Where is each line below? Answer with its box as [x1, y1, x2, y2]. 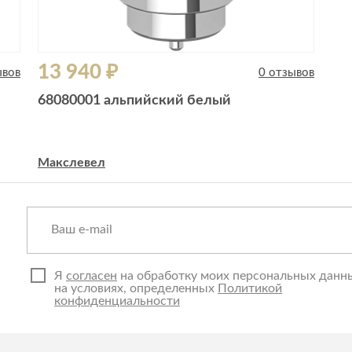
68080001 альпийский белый [38, 93, 231, 108]
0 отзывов [258, 67, 314, 79]
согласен [66, 269, 117, 282]
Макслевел [38, 156, 105, 169]
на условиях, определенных [54, 282, 218, 295]
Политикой [218, 282, 282, 295]
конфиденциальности [54, 295, 180, 307]
